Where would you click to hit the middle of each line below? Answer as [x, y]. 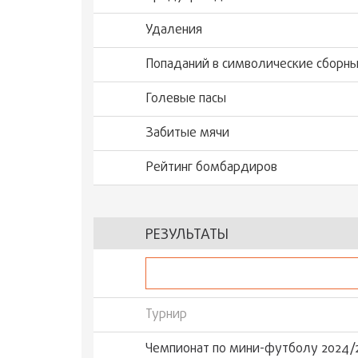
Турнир [166, 315]
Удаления [174, 30]
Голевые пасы [186, 99]
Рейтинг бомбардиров [211, 168]
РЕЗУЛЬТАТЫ [187, 235]
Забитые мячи [187, 133]
